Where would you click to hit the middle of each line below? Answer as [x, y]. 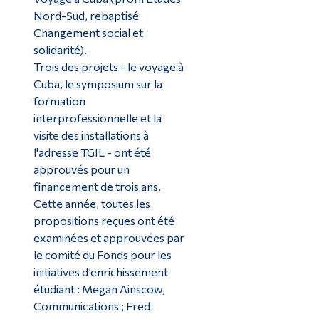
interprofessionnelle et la [97, 117]
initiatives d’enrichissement [100, 271]
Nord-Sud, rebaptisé [86, 15]
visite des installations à [91, 135]
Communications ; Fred [91, 305]
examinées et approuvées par [109, 237]
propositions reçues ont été [104, 220]
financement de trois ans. [97, 186]
